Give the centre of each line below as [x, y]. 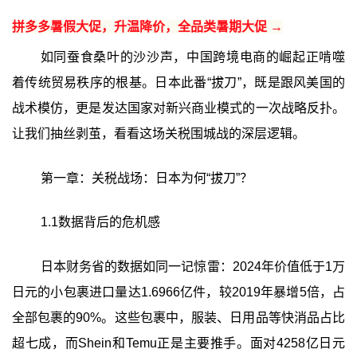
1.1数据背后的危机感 [100, 222]
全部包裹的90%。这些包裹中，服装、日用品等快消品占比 [178, 318]
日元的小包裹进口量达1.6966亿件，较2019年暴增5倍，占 [178, 292]
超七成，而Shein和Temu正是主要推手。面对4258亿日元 [178, 343]
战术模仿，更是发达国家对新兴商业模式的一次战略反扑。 [178, 108]
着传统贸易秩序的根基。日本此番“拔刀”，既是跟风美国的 [178, 82]
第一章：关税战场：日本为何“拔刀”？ [146, 178]
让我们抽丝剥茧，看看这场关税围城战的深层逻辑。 [158, 133]
